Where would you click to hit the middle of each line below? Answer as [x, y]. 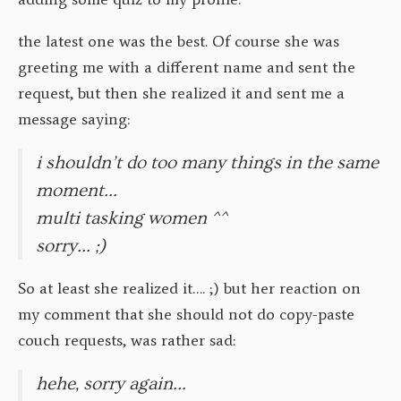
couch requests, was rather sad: [127, 341]
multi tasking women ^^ [132, 218]
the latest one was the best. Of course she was [179, 41]
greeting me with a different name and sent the [187, 67]
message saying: [74, 119]
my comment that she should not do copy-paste [186, 315]
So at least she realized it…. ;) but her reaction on [189, 289]
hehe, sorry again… [111, 384]
